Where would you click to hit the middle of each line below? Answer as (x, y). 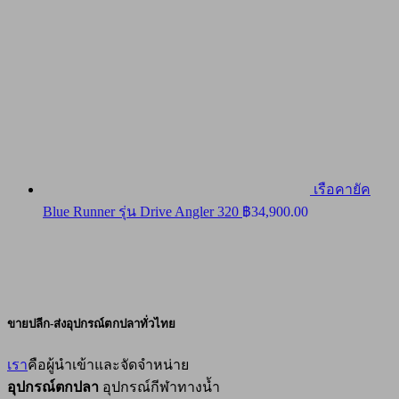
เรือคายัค (342, 190)
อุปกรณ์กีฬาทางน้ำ (159, 387)
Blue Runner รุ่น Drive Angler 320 (141, 212)
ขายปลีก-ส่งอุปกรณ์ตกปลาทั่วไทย (91, 324)
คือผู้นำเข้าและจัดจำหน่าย (108, 364)
